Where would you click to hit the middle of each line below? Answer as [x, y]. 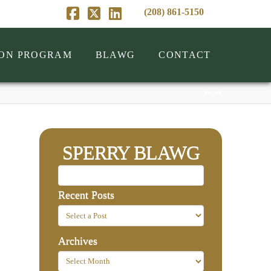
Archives [77, 240]
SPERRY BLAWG [131, 152]
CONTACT [185, 55]
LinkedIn [144, 27]
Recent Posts [86, 195]
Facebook [103, 27]
